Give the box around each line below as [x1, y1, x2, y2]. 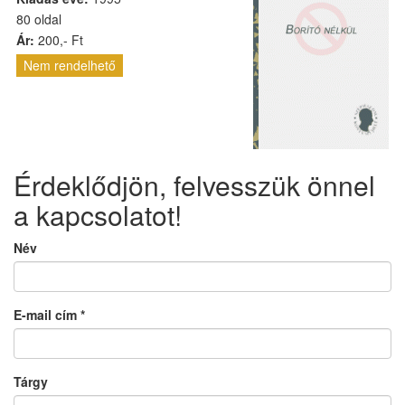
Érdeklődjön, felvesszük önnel [14, 165, 375, 204]
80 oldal [16, 10, 61, 28]
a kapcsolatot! [14, 195, 182, 234]
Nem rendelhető [24, 56, 116, 74]
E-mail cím [14, 306, 80, 324]
